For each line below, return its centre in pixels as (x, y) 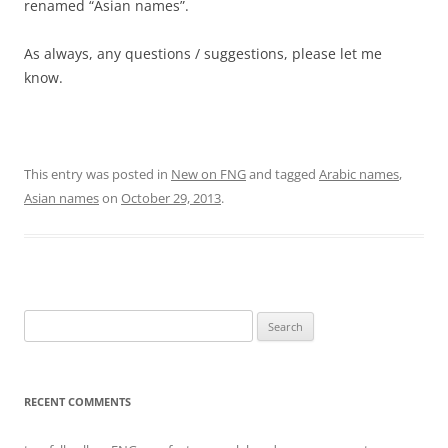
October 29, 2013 (171, 198)
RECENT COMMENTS (77, 401)
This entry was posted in (97, 174)
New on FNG (208, 174)
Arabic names (359, 174)
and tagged (282, 174)
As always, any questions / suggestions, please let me (203, 53)
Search (43, 321)
